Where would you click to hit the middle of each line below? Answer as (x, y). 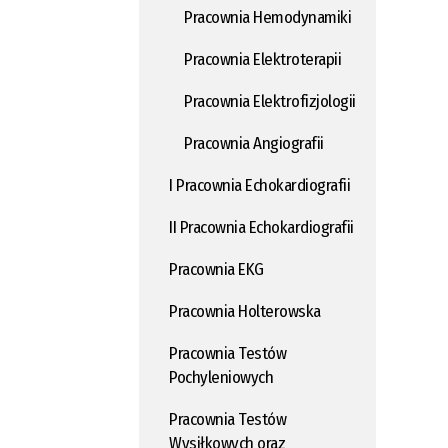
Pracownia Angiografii (254, 143)
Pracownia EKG (216, 269)
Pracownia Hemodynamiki (267, 17)
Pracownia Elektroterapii (262, 59)
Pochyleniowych (221, 377)
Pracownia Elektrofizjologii (270, 101)
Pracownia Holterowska (245, 311)
